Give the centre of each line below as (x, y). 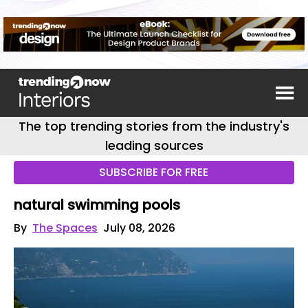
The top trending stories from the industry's (154, 126)
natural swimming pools (97, 205)
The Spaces (65, 228)
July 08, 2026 (139, 228)
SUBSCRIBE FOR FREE (154, 172)
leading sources (154, 145)
